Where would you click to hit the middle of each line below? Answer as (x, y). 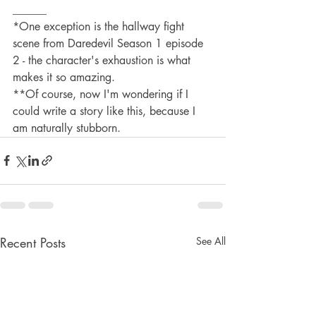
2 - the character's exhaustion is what (103, 60)
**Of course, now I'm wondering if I (102, 94)
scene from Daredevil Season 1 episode (110, 43)
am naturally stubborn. (67, 128)
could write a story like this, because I (106, 111)
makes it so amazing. (64, 77)
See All (211, 241)
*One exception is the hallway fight (100, 26)
